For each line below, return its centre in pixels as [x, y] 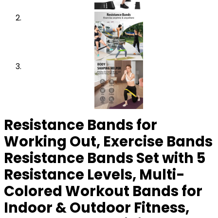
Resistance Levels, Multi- [94, 175]
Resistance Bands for [81, 125]
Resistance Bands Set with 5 [105, 158]
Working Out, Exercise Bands [108, 142]
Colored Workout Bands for [103, 191]
